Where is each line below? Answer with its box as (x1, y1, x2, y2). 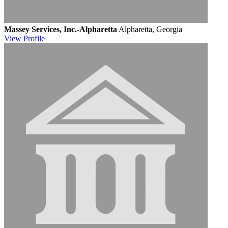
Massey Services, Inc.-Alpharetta (4, 24, 117, 34)
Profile (23, 34, 45, 43)
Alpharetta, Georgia (119, 24, 182, 34)
